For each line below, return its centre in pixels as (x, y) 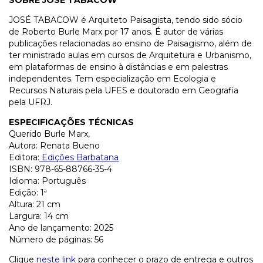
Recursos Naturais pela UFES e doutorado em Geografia (124, 91)
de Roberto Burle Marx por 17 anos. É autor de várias (116, 32)
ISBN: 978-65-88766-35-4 (62, 169)
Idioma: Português (47, 181)
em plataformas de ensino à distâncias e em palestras (118, 67)
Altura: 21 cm (35, 205)
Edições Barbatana (79, 158)
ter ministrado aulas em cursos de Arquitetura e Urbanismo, (130, 55)
